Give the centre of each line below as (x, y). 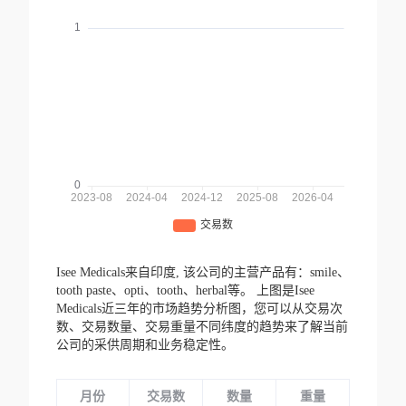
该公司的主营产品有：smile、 (266, 273)
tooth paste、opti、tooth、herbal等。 (156, 291)
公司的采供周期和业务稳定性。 (145, 345)
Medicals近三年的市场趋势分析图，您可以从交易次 (199, 309)
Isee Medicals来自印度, (119, 273)
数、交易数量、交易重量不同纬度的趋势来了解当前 (202, 327)
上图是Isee (285, 291)
